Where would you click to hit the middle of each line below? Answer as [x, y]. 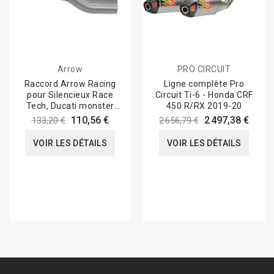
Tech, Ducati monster [70, 106]
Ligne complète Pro [204, 84]
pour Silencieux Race [70, 95]
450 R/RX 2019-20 [204, 106]
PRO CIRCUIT [204, 69]
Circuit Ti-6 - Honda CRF [204, 95]
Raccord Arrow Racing [70, 84]
